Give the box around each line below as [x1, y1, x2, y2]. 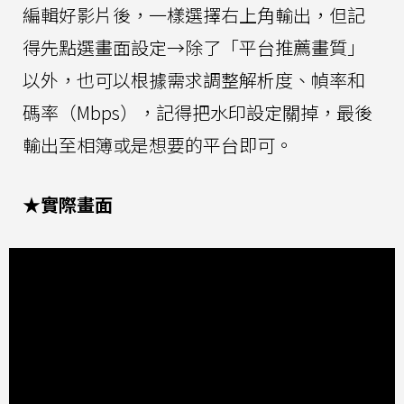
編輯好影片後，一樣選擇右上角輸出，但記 [23, 2, 365, 29]
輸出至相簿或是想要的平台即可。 [23, 132, 293, 159]
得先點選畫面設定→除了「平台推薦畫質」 [23, 34, 365, 61]
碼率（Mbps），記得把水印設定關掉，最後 [23, 99, 372, 126]
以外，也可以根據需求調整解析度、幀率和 [23, 67, 365, 94]
